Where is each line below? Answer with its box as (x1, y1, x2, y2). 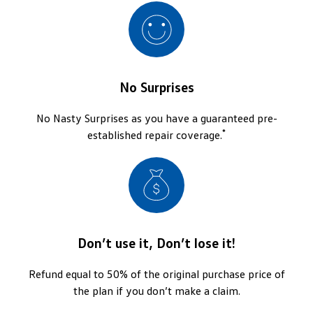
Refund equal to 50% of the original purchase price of (28, 267, 285, 282)
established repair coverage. (87, 128, 222, 143)
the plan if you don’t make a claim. (73, 284, 240, 298)
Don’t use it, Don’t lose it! (78, 234, 235, 252)
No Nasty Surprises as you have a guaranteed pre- (36, 111, 277, 126)
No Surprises (119, 78, 194, 96)
